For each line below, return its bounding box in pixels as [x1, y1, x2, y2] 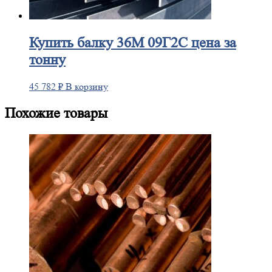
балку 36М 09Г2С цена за [73, 35, 236, 52]
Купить [29, 35, 73, 52]
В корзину [66, 80, 108, 92]
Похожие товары [5, 104, 107, 121]
